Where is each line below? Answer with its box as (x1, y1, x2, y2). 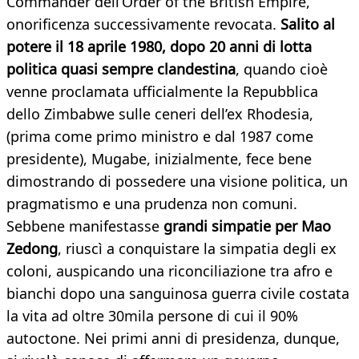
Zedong (6, 239, 58, 259)
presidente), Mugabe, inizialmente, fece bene (6, 149, 312, 169)
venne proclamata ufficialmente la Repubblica (6, 82, 318, 102)
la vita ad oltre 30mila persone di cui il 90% (6, 306, 298, 326)
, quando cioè (236, 59, 328, 79)
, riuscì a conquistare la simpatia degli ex (58, 239, 337, 259)
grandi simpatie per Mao (163, 216, 331, 236)
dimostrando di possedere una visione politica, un (6, 171, 348, 192)
